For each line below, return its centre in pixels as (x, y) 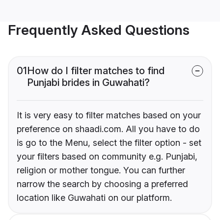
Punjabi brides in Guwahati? (88, 83)
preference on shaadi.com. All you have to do (108, 129)
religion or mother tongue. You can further (101, 170)
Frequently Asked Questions (99, 30)
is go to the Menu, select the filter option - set (109, 143)
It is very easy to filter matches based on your (109, 115)
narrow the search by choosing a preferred (102, 184)
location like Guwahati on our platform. (94, 198)
